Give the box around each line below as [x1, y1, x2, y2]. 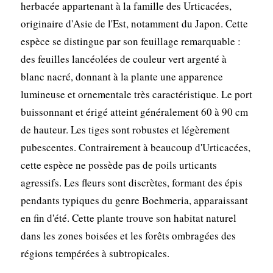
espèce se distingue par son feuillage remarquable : [20, 34, 241, 48]
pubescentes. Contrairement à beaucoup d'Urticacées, [20, 140, 250, 154]
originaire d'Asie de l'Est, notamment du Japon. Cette [20, 16, 248, 30]
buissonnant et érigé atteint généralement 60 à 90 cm [20, 104, 248, 119]
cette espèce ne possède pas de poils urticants [20, 157, 217, 172]
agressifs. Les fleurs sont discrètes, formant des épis [20, 175, 243, 190]
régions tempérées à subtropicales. [20, 246, 169, 260]
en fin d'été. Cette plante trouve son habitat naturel [20, 210, 236, 225]
